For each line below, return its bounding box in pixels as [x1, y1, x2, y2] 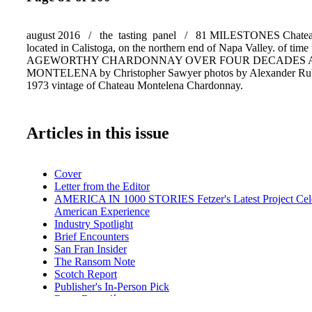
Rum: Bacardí [54, 292, 116, 305]
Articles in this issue [26, 123, 169, 142]
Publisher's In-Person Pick [54, 280, 169, 292]
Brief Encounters [54, 230, 129, 242]
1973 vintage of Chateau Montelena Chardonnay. [26, 79, 243, 91]
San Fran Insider [54, 242, 127, 255]
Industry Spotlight [54, 217, 133, 230]
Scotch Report [54, 267, 117, 280]
